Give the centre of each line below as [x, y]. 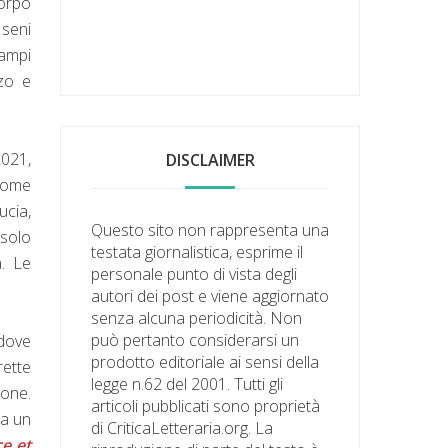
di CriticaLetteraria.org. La [182, 427]
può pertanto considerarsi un [195, 339]
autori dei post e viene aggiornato [210, 295]
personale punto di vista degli [194, 273]
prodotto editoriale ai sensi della [205, 361]
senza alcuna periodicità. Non [197, 317]
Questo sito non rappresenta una [210, 229]
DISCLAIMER [210, 159]
